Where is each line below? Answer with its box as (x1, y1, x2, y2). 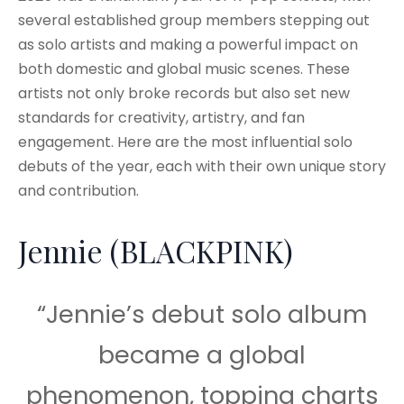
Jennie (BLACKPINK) (18, 230, 293, 271)
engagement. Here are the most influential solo (18, 131, 353, 152)
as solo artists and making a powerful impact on (18, 33, 358, 55)
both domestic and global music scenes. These (18, 58, 350, 79)
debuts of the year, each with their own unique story (18, 155, 386, 177)
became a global (98, 337, 306, 372)
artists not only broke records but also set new (18, 82, 350, 104)
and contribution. (18, 179, 139, 201)
